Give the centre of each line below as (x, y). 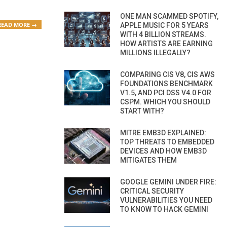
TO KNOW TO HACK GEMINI (164, 209)
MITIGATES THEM (148, 160)
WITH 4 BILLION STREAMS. (163, 34)
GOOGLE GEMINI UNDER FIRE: (168, 182)
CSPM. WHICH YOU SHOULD (165, 102)
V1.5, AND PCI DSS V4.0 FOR (166, 92)
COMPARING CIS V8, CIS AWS (167, 74)
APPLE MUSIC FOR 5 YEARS (164, 25)
